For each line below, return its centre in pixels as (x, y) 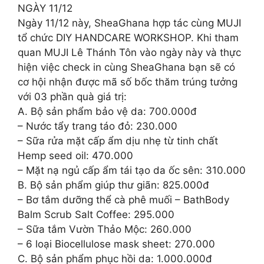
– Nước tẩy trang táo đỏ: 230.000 (98, 126)
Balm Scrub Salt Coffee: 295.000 (96, 214)
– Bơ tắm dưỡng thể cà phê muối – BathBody (123, 200)
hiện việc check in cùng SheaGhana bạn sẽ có (126, 67)
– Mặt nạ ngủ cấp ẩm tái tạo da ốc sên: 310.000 (132, 170)
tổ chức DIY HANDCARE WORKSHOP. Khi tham (128, 38)
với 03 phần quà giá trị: (72, 97)
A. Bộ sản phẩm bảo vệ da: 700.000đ (107, 111)
